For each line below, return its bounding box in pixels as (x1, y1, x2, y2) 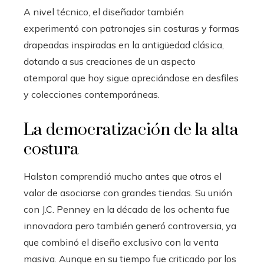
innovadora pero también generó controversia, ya (24, 219, 236, 232)
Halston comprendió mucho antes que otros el (24, 170, 222, 182)
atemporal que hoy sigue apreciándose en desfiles (24, 71, 239, 84)
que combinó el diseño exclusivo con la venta (24, 236, 219, 248)
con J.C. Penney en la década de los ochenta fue (24, 203, 230, 215)
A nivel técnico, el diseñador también (24, 5, 184, 18)
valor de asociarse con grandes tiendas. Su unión (24, 186, 232, 199)
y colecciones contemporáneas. (24, 88, 160, 100)
